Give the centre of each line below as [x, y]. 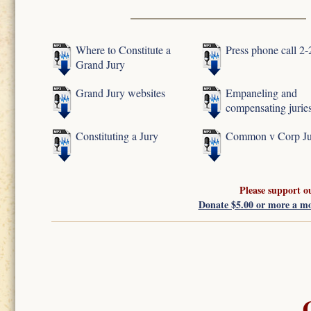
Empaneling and [262, 93]
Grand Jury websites [120, 93]
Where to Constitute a [123, 50]
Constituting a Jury [117, 136]
